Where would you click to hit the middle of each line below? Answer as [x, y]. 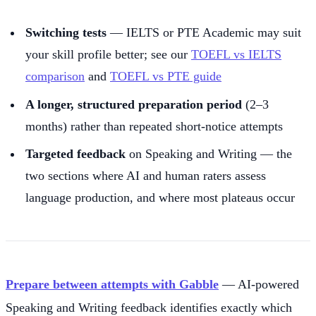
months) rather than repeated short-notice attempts [154, 126]
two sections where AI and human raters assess [146, 176]
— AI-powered [259, 284]
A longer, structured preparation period [134, 104]
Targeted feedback [75, 154]
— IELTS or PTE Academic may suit [204, 32]
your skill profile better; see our [108, 54]
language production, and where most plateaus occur [160, 198]
